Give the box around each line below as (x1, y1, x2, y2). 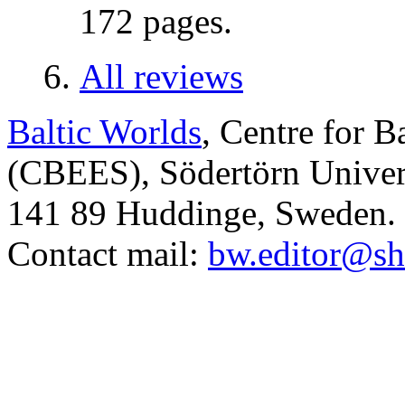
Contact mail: (7, 234, 208, 274)
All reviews (80, 57, 243, 97)
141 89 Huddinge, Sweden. (7, 193, 396, 233)
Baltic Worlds (7, 112, 202, 152)
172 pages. (80, 2, 232, 42)
